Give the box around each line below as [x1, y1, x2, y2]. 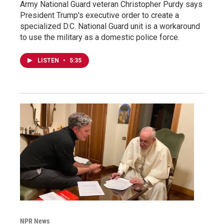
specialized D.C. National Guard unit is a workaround [20, 21, 200, 31]
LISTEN [37, 56, 60, 64]
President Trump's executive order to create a [20, 10, 179, 20]
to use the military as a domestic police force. [20, 32, 179, 42]
